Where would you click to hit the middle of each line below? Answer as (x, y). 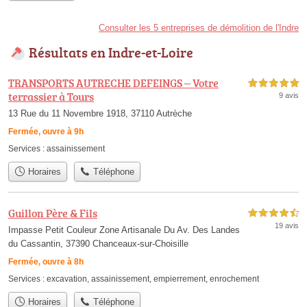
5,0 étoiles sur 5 (273, 84)
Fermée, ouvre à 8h (46, 261)
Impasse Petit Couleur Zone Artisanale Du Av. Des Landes (124, 230)
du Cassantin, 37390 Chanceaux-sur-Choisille (98, 243)
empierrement (180, 279)
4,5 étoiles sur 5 (273, 213)
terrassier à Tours (51, 97)
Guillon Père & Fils (53, 213)
